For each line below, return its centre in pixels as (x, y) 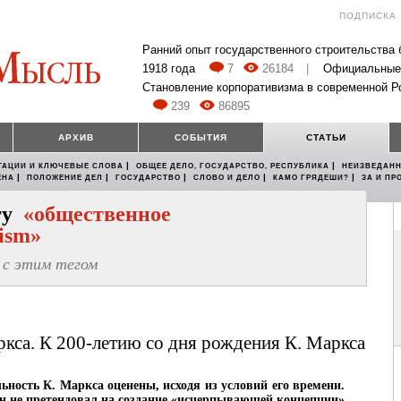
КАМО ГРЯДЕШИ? (311, 178)
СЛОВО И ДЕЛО (227, 178)
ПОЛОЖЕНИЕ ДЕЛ (65, 178)
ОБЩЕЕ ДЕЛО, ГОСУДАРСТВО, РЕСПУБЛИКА (233, 166)
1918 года (169, 69)
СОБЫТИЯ (201, 138)
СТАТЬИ (326, 138)
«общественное (97, 214)
